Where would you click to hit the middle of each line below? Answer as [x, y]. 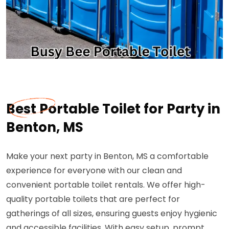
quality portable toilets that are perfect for [93, 199]
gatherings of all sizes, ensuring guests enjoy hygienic [112, 213]
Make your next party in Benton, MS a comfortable [107, 156]
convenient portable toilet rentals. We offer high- [106, 185]
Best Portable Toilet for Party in [113, 109]
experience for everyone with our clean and [94, 170]
